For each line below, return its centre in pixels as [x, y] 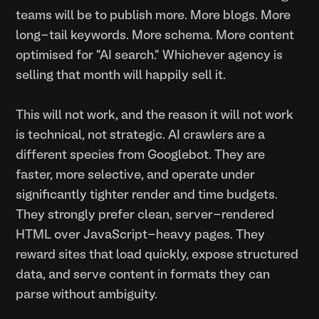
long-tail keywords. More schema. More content [155, 36]
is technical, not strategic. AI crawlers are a [141, 135]
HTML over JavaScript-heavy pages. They [141, 235]
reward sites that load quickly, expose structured [157, 255]
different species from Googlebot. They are [141, 155]
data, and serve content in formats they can [143, 275]
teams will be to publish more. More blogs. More [153, 16]
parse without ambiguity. [87, 295]
